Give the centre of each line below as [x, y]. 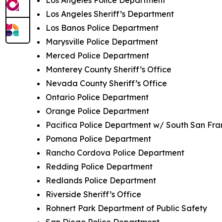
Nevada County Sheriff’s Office [106, 83]
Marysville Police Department [102, 41]
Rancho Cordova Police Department [115, 152]
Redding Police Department [99, 166]
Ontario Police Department [97, 97]
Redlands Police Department [101, 180]
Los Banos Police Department [102, 28]
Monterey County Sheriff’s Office [109, 69]
